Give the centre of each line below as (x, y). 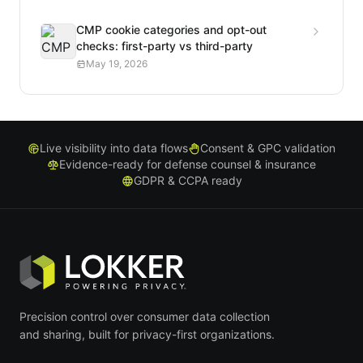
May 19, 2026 (117, 64)
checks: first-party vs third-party (164, 46)
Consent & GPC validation (268, 148)
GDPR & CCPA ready (188, 181)
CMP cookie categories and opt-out (171, 30)
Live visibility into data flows (114, 148)
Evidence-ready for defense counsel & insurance (188, 164)
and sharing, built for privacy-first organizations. (147, 335)
